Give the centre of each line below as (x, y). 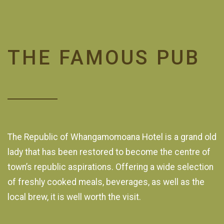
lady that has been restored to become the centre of (109, 152)
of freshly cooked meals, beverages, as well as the (106, 182)
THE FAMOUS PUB (104, 57)
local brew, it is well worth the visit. (74, 197)
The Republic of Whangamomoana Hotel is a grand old (112, 137)
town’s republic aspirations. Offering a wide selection (110, 167)
